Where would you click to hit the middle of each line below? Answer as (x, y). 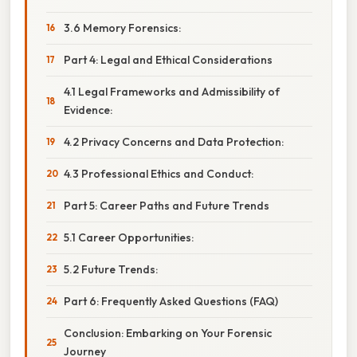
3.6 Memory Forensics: (122, 27)
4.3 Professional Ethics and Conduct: (159, 173)
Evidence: (88, 110)
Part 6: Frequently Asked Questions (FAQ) (171, 301)
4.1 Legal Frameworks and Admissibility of (172, 91)
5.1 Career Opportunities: (129, 237)
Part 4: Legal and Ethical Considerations (168, 59)
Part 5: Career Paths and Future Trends (167, 205)
